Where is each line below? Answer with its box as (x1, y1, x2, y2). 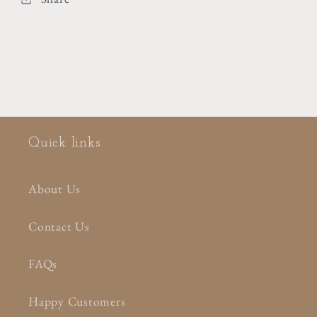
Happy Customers (28, 292, 126, 309)
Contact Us (28, 217, 90, 234)
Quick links (28, 136, 100, 151)
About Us (28, 180, 81, 197)
